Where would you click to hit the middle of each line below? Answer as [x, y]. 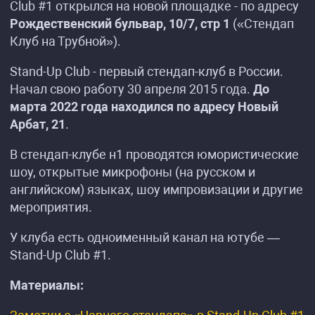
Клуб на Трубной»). [65, 41]
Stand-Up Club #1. [60, 255]
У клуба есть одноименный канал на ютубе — [145, 237]
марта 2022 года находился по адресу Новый [144, 107]
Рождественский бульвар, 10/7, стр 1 [120, 24]
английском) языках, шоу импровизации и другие [156, 189]
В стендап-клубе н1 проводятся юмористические [154, 154]
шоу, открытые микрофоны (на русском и [133, 172]
